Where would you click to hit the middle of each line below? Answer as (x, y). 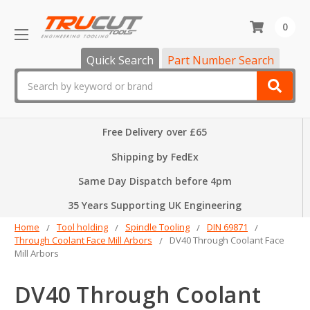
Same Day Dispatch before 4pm (155, 181)
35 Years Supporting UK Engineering (155, 206)
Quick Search (120, 61)
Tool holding (82, 227)
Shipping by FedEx (155, 157)
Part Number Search (221, 61)
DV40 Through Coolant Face (227, 240)
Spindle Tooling (157, 227)
